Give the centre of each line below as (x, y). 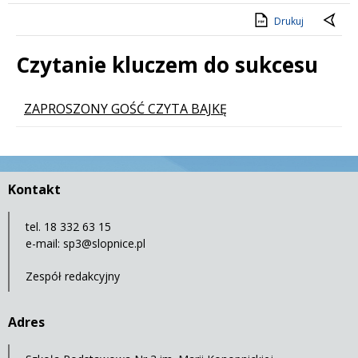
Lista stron (64, 103)
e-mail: (44, 244)
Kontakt (34, 190)
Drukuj (289, 21)
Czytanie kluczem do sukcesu (167, 64)
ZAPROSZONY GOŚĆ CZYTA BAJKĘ (125, 109)
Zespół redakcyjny (73, 276)
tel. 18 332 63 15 (68, 227)
